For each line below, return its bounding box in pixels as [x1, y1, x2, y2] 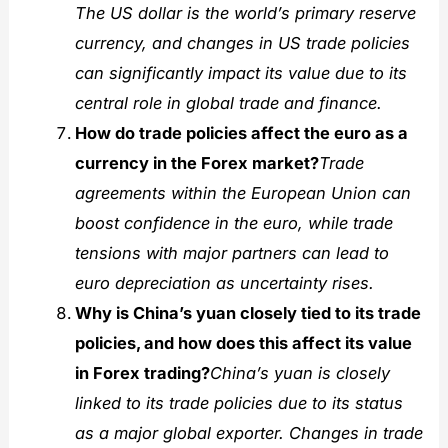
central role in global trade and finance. [74, 93, 382, 114]
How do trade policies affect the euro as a [74, 123, 408, 144]
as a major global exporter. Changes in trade [74, 423, 423, 444]
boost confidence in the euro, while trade [74, 213, 393, 234]
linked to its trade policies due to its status [74, 393, 403, 414]
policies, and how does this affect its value [74, 333, 412, 354]
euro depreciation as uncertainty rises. [74, 273, 374, 294]
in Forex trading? [74, 363, 210, 384]
